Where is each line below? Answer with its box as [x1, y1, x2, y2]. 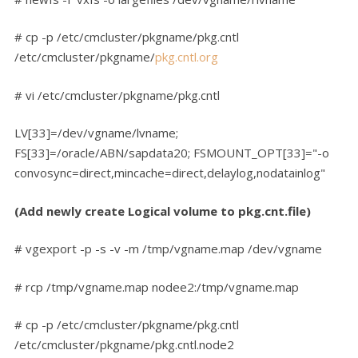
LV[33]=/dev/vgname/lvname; [14, 125, 178, 141]
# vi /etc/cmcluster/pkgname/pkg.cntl [14, 86, 220, 103]
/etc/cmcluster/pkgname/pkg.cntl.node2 [14, 336, 234, 353]
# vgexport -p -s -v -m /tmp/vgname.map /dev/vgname [14, 241, 322, 257]
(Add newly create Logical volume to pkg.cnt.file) [14, 202, 311, 219]
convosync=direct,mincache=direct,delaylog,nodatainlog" [14, 165, 325, 181]
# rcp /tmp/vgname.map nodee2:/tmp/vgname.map [14, 278, 299, 295]
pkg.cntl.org [155, 49, 218, 66]
